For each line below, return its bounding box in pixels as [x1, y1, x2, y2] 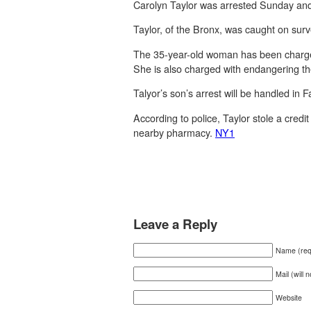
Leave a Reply [133, 214, 217, 233]
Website [276, 292, 302, 303]
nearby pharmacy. [133, 124, 215, 140]
